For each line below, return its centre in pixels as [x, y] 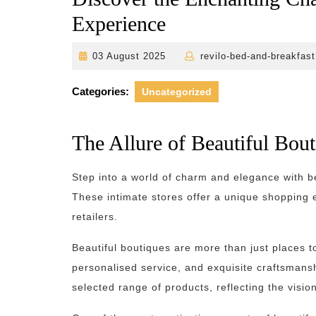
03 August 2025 [129, 56]
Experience [119, 24]
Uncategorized [177, 92]
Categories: [101, 91]
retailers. [95, 217]
